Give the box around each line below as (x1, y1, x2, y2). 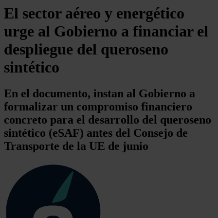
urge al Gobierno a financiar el (4, 22, 208, 40)
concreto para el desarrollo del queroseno (4, 113, 211, 126)
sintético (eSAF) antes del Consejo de (4, 126, 188, 139)
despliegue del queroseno (4, 40, 168, 58)
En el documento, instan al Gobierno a (4, 87, 195, 100)
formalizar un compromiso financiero (4, 100, 192, 113)
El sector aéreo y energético (4, 4, 184, 22)
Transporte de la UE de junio (4, 139, 148, 152)
